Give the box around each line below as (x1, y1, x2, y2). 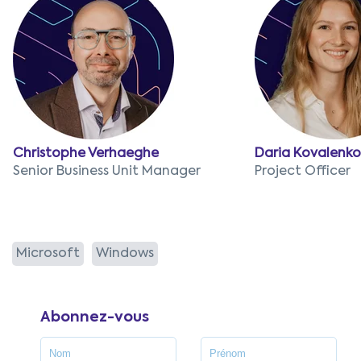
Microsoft (16, 247, 80, 261)
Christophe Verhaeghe (13, 147, 159, 161)
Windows (96, 247, 154, 261)
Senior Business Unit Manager (13, 165, 201, 179)
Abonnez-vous (40, 310, 149, 326)
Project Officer (255, 165, 351, 179)
